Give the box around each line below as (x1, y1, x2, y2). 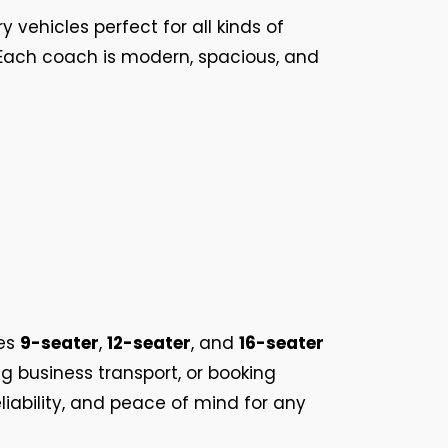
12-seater (107, 331, 191, 355)
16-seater (239, 331, 324, 355)
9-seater (20, 331, 99, 355)
